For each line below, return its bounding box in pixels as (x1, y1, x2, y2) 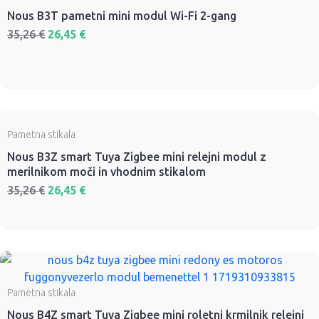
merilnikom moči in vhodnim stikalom (7, 165, 206, 179)
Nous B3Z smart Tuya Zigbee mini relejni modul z (7, 150, 266, 164)
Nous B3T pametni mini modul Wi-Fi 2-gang (7, 9, 236, 23)
